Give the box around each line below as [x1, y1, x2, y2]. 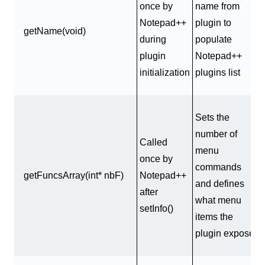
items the [195, 212, 233, 222]
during [140, 34, 166, 45]
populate [195, 34, 232, 45]
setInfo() [140, 203, 173, 214]
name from [195, 1, 240, 12]
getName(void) [24, 26, 86, 37]
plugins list [195, 67, 240, 78]
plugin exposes [195, 228, 259, 239]
